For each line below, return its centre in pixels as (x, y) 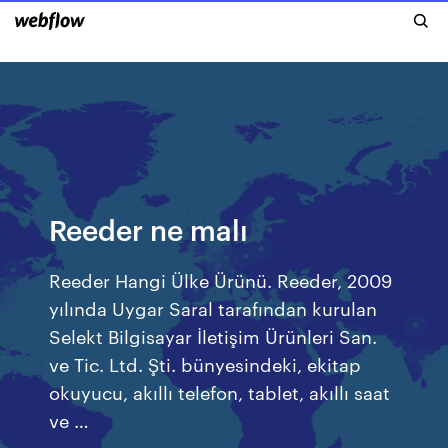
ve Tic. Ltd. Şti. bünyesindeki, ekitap (205, 363)
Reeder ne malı (149, 228)
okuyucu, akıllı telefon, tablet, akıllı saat (220, 391)
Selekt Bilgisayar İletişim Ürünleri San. (213, 335)
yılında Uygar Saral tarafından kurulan (213, 307)
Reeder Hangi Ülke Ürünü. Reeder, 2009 (221, 279)
